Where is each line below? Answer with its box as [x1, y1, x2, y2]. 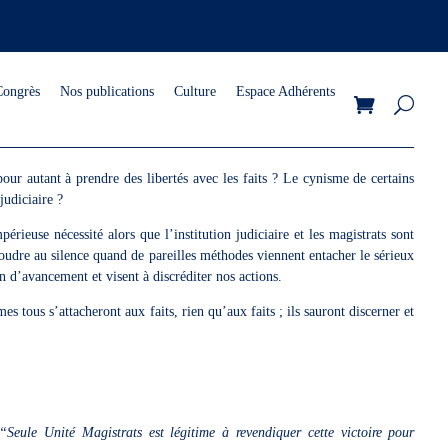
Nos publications [60, 84, 155, 99]
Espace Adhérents [236, 84, 336, 99]
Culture [174, 84, 217, 99]
